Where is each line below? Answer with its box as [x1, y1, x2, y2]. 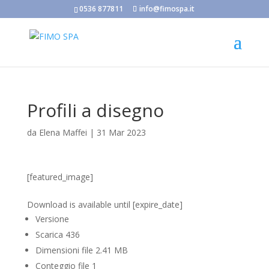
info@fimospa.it [139, 4, 195, 14]
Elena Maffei [38, 127, 87, 138]
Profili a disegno [26, 98, 164, 122]
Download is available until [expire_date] [26, 199, 183, 210]
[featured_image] [26, 171, 93, 183]
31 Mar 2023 [96, 127, 146, 138]
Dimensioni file [35, 244, 95, 256]
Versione [35, 213, 69, 225]
